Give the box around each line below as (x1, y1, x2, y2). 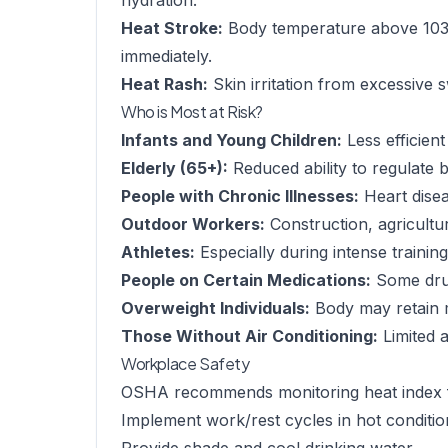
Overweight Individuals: (121, 298, 310, 318)
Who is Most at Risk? (121, 101, 263, 122)
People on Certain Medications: (121, 270, 371, 290)
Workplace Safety (121, 353, 250, 374)
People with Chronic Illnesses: (121, 186, 359, 206)
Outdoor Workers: (121, 214, 265, 234)
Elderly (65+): (121, 158, 228, 178)
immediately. (121, 46, 212, 66)
